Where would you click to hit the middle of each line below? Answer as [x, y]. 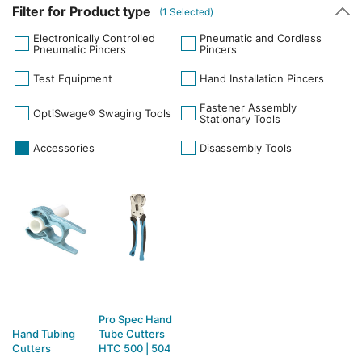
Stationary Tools [240, 119]
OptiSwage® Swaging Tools [102, 113]
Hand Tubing [44, 334]
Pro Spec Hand [135, 319]
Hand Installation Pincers [262, 78]
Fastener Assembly [248, 107]
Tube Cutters [132, 334]
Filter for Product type [82, 11]
